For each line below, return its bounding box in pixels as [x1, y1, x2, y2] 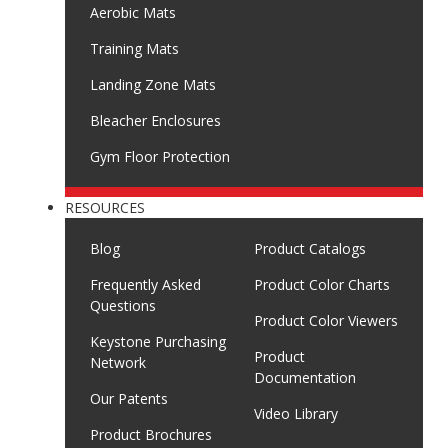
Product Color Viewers [254, 310, 398, 330]
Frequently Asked [90, 274, 201, 294]
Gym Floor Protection [90, 146, 230, 166]
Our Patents [90, 388, 168, 408]
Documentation [254, 367, 356, 387]
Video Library [254, 403, 338, 423]
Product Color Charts [254, 274, 390, 294]
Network [90, 352, 146, 372]
